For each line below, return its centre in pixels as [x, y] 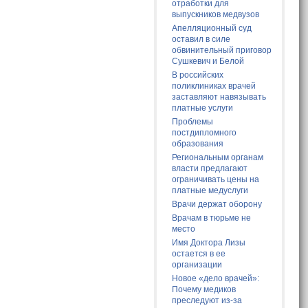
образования [198, 144]
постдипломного [205, 133]
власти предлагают [210, 169]
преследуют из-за [207, 301]
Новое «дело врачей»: [216, 279]
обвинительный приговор [222, 51]
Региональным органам [218, 158]
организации [197, 265]
